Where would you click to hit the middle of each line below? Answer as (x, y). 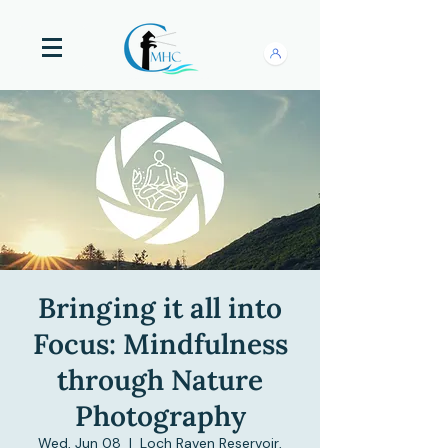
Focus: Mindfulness (160, 344)
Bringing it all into (160, 308)
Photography (160, 416)
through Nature (160, 380)
